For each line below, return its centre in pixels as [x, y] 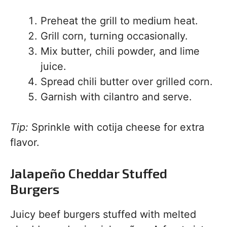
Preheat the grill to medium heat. [119, 21]
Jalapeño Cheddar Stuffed [89, 173]
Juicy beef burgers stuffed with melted [103, 214]
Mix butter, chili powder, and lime [120, 51]
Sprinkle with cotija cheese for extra [116, 127]
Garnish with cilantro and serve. [116, 97]
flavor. [25, 142]
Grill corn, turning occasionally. [114, 36]
